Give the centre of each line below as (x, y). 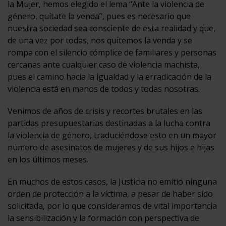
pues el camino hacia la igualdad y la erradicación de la (109, 76)
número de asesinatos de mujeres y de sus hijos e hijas (111, 147)
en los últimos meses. (48, 159)
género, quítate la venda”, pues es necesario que (99, 16)
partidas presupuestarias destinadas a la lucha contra (109, 123)
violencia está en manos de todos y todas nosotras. (104, 89)
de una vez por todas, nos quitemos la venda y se (100, 40)
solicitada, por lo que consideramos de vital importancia (112, 206)
